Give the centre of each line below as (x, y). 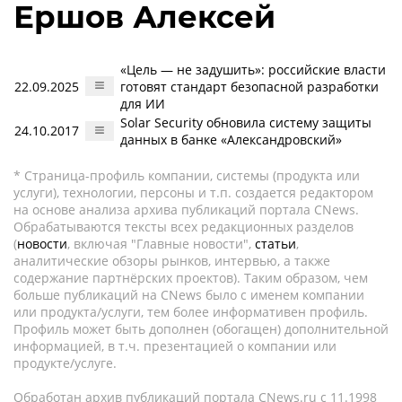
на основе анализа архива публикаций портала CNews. (186, 210)
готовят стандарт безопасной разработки (249, 87)
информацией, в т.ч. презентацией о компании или (175, 346)
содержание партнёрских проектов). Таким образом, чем (191, 278)
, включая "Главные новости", (161, 244)
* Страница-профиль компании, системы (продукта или (187, 175)
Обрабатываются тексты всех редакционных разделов (184, 227)
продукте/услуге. (65, 363)
